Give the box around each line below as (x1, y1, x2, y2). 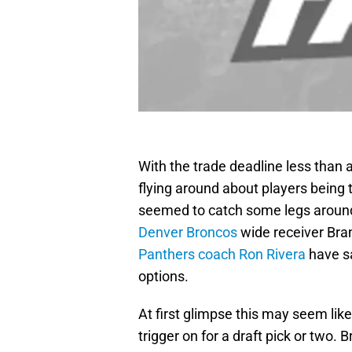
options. (138, 268, 189, 285)
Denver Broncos (138, 224, 237, 241)
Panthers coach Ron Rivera (138, 246, 306, 263)
